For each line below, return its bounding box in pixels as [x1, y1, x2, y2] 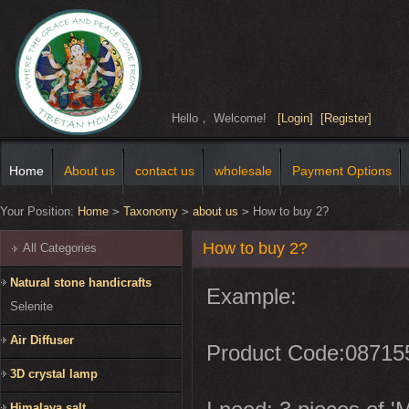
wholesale [215, 163, 272, 179]
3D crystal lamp [10, 367, 98, 382]
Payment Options [292, 163, 392, 179]
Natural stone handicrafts [10, 276, 152, 290]
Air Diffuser [10, 333, 74, 348]
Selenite [10, 299, 53, 314]
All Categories [23, 241, 97, 256]
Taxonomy [123, 204, 178, 219]
